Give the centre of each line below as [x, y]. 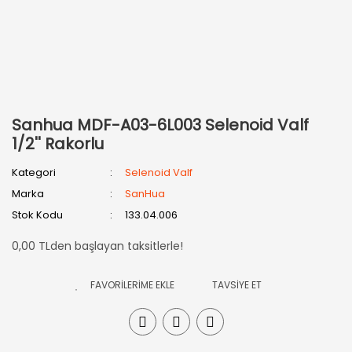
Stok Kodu [37, 215]
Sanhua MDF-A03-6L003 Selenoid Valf [160, 125]
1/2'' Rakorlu [58, 144]
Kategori [34, 172]
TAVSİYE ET [236, 285]
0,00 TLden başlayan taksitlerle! [97, 246]
